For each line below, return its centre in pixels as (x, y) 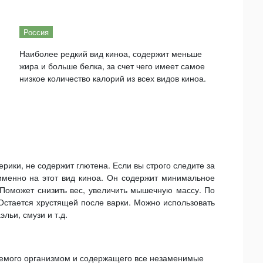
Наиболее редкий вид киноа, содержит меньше (110, 53)
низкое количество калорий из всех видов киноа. (112, 78)
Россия (36, 32)
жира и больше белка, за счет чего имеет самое (112, 66)
